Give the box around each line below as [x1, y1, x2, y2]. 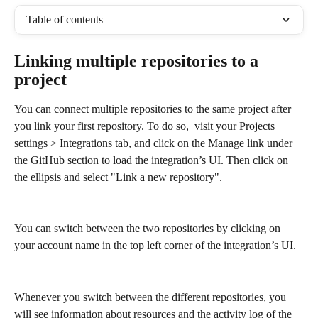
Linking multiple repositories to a [14, 52, 263, 70]
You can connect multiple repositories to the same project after [14, 103, 294, 115]
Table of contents [26, 13, 103, 26]
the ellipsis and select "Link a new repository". [14, 171, 222, 183]
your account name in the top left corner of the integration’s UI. [14, 239, 296, 252]
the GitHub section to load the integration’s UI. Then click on [14, 154, 291, 166]
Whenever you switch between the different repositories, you [14, 290, 289, 303]
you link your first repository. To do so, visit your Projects [14, 120, 278, 132]
